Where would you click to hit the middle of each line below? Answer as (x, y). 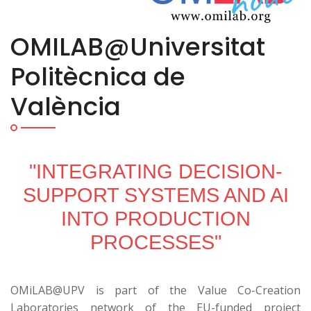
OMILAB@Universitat (138, 47)
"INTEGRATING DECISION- (155, 171)
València (66, 106)
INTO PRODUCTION (155, 218)
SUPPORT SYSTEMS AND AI (155, 194)
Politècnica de (98, 76)
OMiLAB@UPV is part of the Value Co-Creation (155, 290)
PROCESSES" (155, 242)
